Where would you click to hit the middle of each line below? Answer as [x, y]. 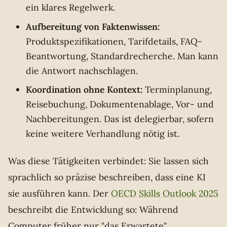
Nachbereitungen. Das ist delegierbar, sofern [120, 119]
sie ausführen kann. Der [60, 194]
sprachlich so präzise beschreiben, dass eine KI [107, 177]
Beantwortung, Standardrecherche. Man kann [122, 56]
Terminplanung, [177, 90]
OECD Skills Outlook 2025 [165, 194]
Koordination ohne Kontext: [84, 90]
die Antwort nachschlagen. [82, 70]
